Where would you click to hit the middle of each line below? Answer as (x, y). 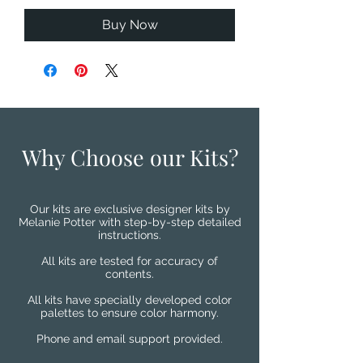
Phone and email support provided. (130, 338)
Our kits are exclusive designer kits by (130, 209)
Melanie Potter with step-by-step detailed (130, 222)
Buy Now (130, 24)
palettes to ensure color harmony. (130, 312)
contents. (130, 273)
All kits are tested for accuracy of (130, 261)
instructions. (130, 235)
